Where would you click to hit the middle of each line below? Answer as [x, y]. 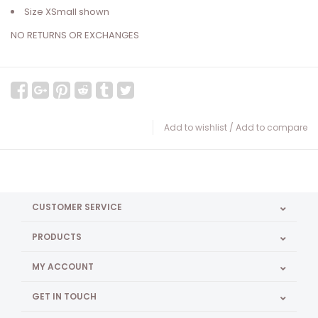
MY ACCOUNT [63, 267]
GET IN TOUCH [64, 297]
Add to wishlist [196, 128]
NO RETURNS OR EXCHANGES [75, 35]
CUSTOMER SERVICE [77, 207]
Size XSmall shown [67, 12]
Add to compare [272, 128]
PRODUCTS [57, 237]
